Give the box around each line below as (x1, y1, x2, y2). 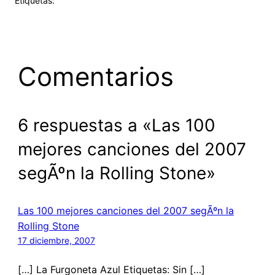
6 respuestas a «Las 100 (17, 114, 215, 136)
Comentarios (17, 61, 174, 93)
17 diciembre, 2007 (17, 234, 95, 246)
